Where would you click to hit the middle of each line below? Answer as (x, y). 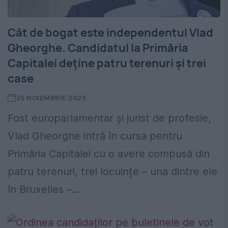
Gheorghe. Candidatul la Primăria (98, 48)
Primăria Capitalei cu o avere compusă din (109, 154)
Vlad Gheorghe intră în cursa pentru (95, 136)
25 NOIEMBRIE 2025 (51, 98)
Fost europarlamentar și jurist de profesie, (109, 118)
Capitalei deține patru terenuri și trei (107, 63)
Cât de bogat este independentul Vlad (110, 33)
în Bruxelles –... (44, 190)
